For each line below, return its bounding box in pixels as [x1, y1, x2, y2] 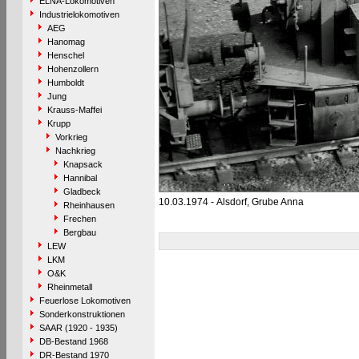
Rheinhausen [63, 200, 115, 210]
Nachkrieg [54, 146, 95, 155]
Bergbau [63, 228, 96, 237]
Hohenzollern [46, 64, 99, 74]
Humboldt [46, 78, 84, 87]
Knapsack [63, 159, 103, 169]
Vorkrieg [54, 132, 87, 142]
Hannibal [63, 173, 97, 183]
